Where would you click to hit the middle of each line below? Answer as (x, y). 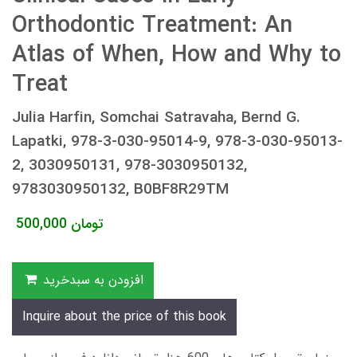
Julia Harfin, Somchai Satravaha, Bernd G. (156, 118)
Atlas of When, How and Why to (177, 55)
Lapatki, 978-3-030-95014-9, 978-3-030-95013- (177, 141)
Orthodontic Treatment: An (152, 25)
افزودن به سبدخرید (93, 280)
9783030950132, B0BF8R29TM (120, 189)
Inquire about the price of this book (124, 316)
